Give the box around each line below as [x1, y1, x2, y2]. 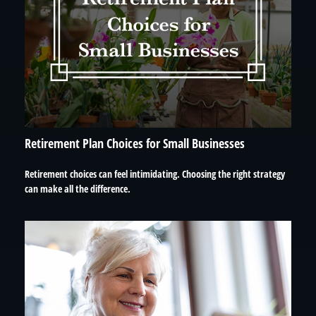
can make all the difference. [25, 181, 130, 195]
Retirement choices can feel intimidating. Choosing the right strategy [25, 166, 285, 181]
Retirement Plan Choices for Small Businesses [25, 134, 245, 152]
